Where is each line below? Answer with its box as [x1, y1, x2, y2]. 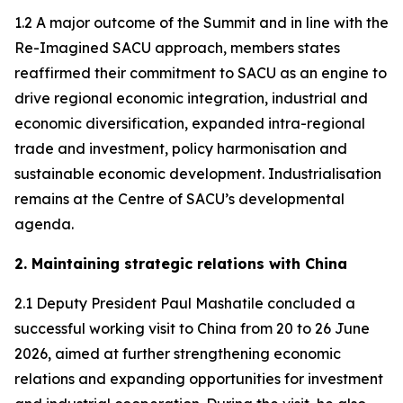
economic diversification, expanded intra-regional [14, 114, 365, 132]
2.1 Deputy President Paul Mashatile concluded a [14, 294, 355, 312]
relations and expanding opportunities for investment [14, 370, 383, 388]
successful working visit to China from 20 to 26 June [14, 319, 370, 337]
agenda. [14, 215, 74, 233]
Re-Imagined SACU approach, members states [14, 39, 340, 57]
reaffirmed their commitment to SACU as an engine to [14, 64, 387, 82]
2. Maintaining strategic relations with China [14, 255, 347, 273]
